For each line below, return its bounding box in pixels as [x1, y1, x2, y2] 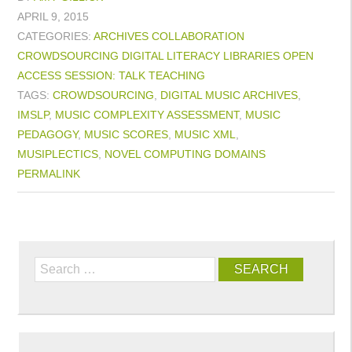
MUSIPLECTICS [17, 148, 98, 160]
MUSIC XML [174, 128, 236, 141]
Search [35, 258, 70, 274]
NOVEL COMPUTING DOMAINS [104, 148, 266, 160]
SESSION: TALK [64, 69, 145, 82]
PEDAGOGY [17, 128, 78, 141]
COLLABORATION [152, 30, 244, 42]
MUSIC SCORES [84, 128, 168, 141]
